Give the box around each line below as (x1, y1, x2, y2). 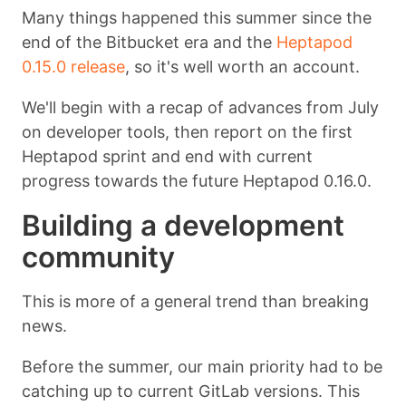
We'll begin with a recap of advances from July (22, 97, 379, 117)
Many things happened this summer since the (22, 7, 372, 27)
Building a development (22, 207, 344, 243)
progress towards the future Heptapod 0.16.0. (22, 170, 372, 190)
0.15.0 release (22, 56, 125, 76)
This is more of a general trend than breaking (22, 291, 369, 311)
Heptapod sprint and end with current (22, 146, 313, 166)
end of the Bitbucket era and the (22, 32, 276, 52)
